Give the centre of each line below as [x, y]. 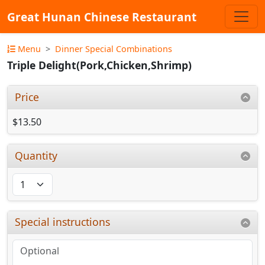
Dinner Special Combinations [114, 49]
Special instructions [63, 222]
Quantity [36, 155]
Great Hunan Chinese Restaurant [102, 17]
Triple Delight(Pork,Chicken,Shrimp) [99, 65]
